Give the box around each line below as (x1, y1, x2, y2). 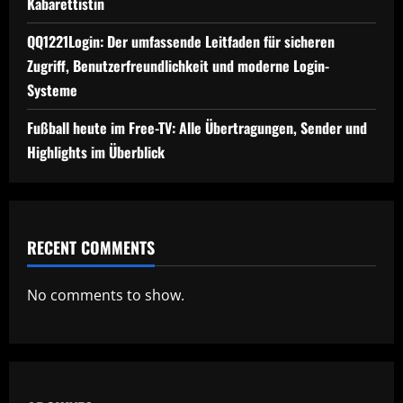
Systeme (27, 79, 77, 101)
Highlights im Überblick (27, 141, 165, 163)
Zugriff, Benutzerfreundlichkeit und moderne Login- (27, 55, 329, 76)
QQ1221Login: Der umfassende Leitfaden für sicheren (27, 31, 335, 52)
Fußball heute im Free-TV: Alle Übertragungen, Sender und (27, 117, 367, 139)
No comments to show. (27, 285, 184, 305)
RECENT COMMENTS (27, 236, 155, 259)
